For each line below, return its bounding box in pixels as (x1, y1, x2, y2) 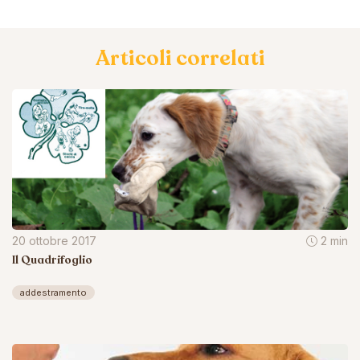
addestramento (20, 286, 87, 298)
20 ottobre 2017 (12, 233, 96, 247)
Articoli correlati (95, 43, 265, 72)
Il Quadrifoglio (12, 252, 92, 268)
